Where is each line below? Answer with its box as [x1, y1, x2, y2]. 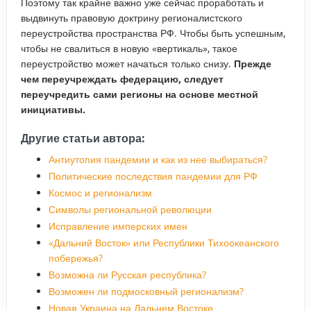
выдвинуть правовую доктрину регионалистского [20, 10, 242, 24]
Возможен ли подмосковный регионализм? [48, 284, 244, 298]
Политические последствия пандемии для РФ [48, 169, 258, 183]
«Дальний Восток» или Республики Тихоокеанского [48, 235, 279, 249]
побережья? [48, 251, 103, 264]
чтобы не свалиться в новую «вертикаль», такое [20, 41, 237, 55]
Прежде [233, 56, 271, 70]
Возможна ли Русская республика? [48, 267, 206, 281]
